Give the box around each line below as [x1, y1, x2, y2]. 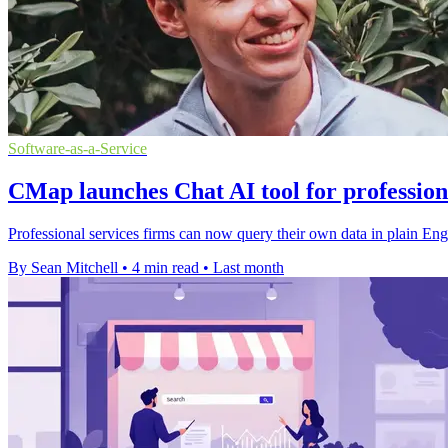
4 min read [132, 259, 199, 277]
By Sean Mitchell [8, 259, 118, 277]
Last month [213, 259, 284, 277]
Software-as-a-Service [8, 140, 147, 158]
